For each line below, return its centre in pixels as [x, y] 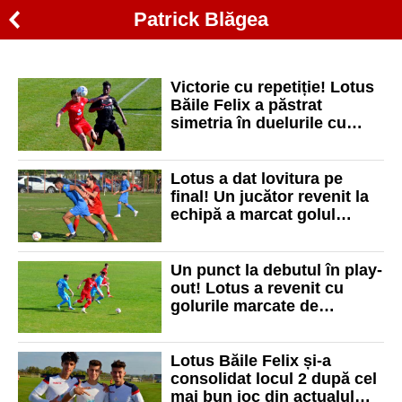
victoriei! [204, 232]
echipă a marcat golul [253, 214]
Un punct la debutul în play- [276, 270]
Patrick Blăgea [201, 19]
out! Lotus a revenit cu [257, 288]
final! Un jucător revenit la [270, 196]
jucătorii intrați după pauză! [276, 323]
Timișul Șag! [218, 141]
